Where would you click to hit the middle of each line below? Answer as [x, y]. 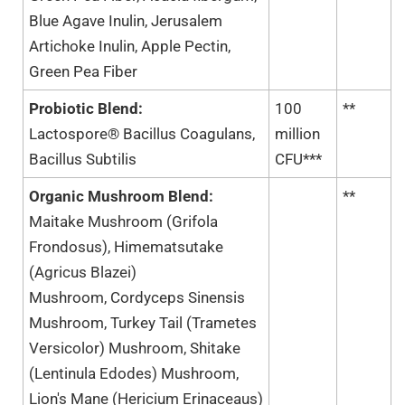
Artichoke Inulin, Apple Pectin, [130, 46]
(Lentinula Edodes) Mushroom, [134, 373]
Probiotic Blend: [86, 108]
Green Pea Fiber [83, 71]
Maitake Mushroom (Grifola [123, 221]
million [297, 133]
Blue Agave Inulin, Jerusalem [126, 20]
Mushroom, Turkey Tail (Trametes [143, 322]
